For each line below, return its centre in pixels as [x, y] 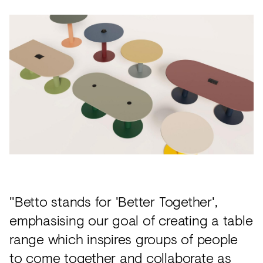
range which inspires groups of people [124, 239]
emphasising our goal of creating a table [131, 220]
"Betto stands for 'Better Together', [114, 201]
